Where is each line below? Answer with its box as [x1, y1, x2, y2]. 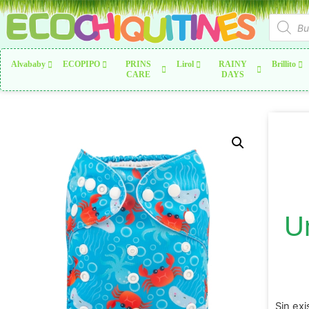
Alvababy [11, 59, 46, 69]
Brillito [272, 59, 297, 69]
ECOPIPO [63, 59, 100, 69]
